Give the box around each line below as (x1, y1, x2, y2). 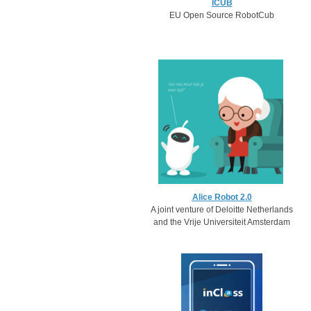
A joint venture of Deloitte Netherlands (151, 205, 293, 215)
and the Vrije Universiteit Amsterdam (153, 217, 290, 227)
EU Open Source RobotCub (169, 10, 274, 20)
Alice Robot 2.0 (192, 192, 252, 202)
